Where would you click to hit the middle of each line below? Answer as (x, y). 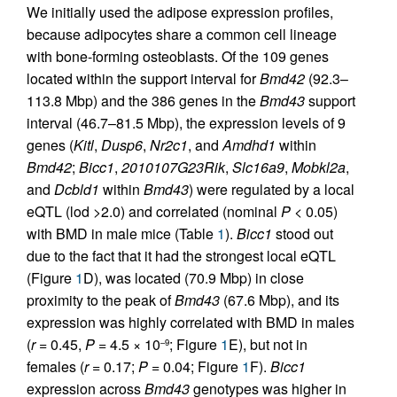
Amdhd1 (249, 145)
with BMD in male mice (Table (122, 234)
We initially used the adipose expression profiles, (180, 12)
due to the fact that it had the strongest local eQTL (181, 256)
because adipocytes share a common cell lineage (182, 34)
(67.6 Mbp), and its (280, 300)
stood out (303, 234)
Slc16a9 (258, 167)
